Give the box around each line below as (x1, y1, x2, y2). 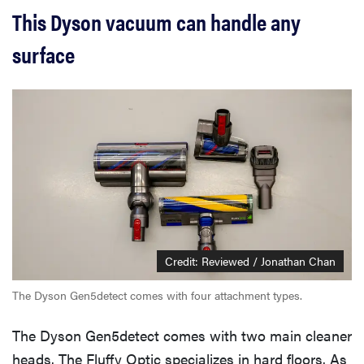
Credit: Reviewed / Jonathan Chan (165, 252, 336, 269)
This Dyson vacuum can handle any (12, 4, 301, 37)
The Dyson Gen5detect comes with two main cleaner (12, 324, 352, 345)
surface (12, 37, 75, 70)
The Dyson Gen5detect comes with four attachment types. (12, 286, 302, 303)
